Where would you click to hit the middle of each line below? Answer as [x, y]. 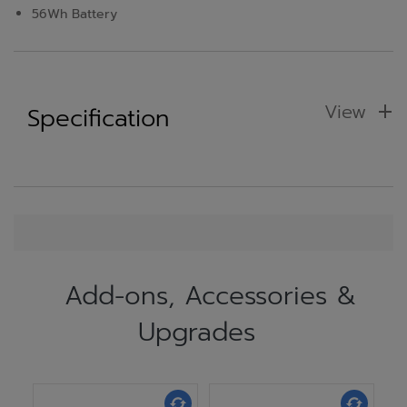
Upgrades [197, 332]
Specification [98, 119]
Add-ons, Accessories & [210, 296]
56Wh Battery [74, 14]
